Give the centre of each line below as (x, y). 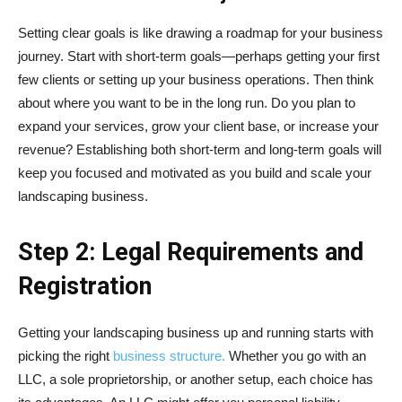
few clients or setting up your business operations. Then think (196, 79)
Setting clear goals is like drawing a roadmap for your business (201, 32)
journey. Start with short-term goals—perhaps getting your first (199, 56)
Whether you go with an (296, 355)
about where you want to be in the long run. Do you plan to (187, 102)
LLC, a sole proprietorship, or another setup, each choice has (196, 379)
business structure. (167, 355)
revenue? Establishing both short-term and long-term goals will (200, 149)
